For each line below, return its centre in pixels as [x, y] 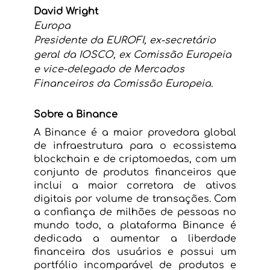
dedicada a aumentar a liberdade [135, 239]
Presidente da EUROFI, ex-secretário [126, 41]
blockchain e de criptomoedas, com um [135, 159]
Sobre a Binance [75, 115]
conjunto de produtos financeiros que [135, 173]
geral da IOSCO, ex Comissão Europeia [134, 55]
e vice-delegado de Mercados [110, 70]
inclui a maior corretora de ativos [135, 186]
